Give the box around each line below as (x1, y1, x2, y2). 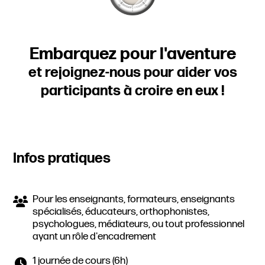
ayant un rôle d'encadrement (33, 230, 157, 243)
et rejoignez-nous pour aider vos (28, 63, 237, 81)
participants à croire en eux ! (40, 82, 225, 99)
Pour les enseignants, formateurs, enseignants (33, 192, 235, 205)
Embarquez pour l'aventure (29, 43, 236, 64)
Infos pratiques (13, 149, 111, 167)
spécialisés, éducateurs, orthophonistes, (33, 205, 210, 218)
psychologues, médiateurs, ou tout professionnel (33, 217, 245, 230)
